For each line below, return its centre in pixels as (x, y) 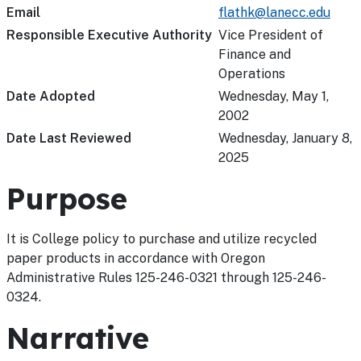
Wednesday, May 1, (274, 96)
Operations (252, 74)
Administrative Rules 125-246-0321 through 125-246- (166, 278)
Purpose (67, 199)
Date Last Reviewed (69, 138)
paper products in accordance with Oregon (136, 258)
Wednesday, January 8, (285, 138)
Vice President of (271, 35)
